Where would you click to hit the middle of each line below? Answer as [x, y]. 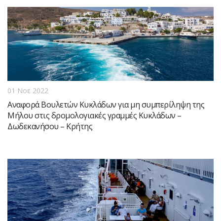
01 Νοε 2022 [28, 91]
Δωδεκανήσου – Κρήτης [50, 126]
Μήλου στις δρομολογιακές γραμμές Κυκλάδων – [94, 115]
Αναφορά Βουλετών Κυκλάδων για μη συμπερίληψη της [106, 105]
